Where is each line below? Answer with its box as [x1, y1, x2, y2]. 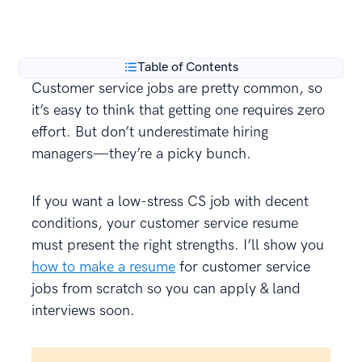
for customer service [175, 259, 310, 276]
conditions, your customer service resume [32, 215, 298, 232]
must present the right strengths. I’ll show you [32, 237, 324, 254]
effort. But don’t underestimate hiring [32, 124, 268, 141]
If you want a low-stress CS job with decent [32, 193, 309, 210]
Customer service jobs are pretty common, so [32, 80, 322, 97]
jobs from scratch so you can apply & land [32, 280, 301, 297]
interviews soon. [32, 302, 135, 319]
